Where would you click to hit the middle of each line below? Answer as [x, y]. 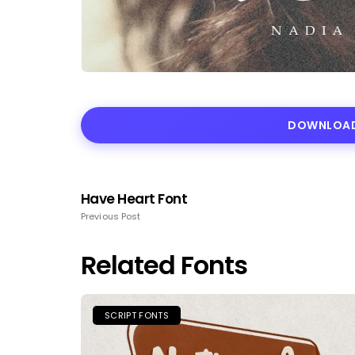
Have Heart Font [134, 198]
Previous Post [111, 216]
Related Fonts [164, 265]
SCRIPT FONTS [137, 315]
